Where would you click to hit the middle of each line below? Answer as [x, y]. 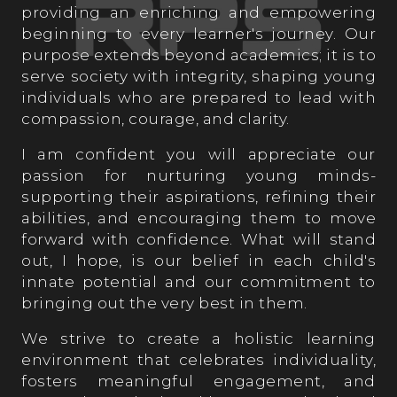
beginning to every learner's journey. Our [198, 33]
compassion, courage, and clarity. [156, 118]
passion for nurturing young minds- [198, 175]
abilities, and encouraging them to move [198, 218]
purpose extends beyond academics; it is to [198, 54]
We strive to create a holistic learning [198, 338]
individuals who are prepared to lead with [198, 97]
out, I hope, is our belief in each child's [198, 260]
